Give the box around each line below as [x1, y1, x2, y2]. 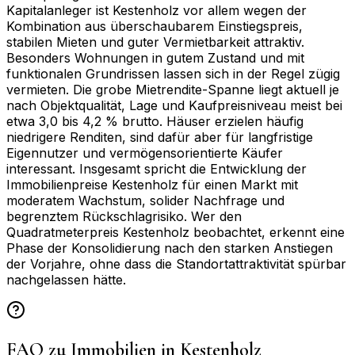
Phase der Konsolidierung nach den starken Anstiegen [6, 239, 333, 256]
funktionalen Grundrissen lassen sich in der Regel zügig [6, 65, 340, 82]
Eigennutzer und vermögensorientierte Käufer [6, 144, 283, 161]
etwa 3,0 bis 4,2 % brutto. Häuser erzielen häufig [6, 113, 303, 129]
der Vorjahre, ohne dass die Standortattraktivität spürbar [6, 255, 346, 272]
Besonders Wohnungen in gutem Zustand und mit [6, 49, 304, 66]
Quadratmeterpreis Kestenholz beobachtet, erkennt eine [6, 223, 345, 240]
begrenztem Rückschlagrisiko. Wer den [6, 208, 242, 224]
